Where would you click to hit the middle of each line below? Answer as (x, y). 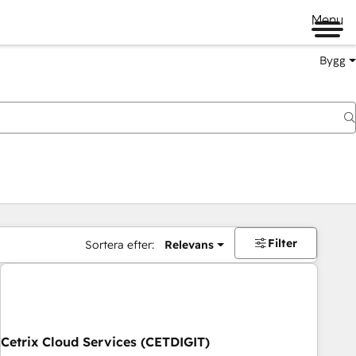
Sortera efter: (119, 245)
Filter (282, 243)
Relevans (189, 245)
